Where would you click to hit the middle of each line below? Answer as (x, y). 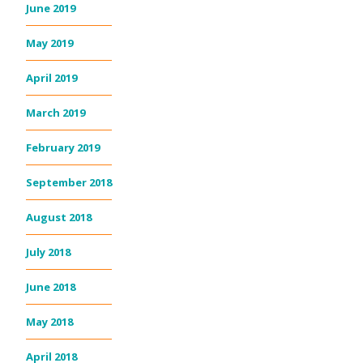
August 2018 (59, 217)
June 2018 (51, 286)
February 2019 (63, 147)
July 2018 (48, 252)
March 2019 (56, 112)
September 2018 (69, 182)
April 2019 (51, 77)
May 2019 (49, 43)
